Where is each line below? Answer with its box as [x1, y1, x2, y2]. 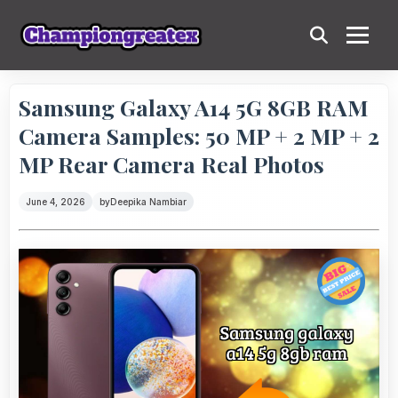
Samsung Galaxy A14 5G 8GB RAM [19, 92, 368, 122]
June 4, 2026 [26, 196, 85, 207]
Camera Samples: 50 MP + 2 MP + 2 [19, 121, 379, 150]
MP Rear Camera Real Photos [19, 149, 324, 179]
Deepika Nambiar [110, 196, 187, 207]
